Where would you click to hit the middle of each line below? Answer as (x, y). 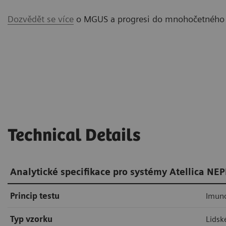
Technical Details (74, 136)
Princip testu (35, 196)
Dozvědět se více (41, 19)
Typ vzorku (31, 219)
